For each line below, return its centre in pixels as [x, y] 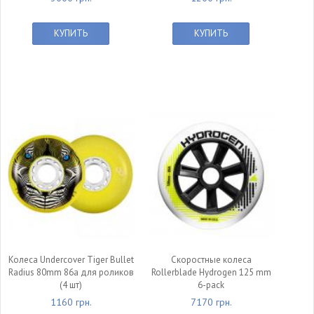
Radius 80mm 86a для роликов [71, 272]
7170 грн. [211, 302]
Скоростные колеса [211, 260]
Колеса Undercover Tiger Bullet [71, 260]
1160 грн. [71, 302]
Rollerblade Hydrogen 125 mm [211, 272]
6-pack [211, 285]
